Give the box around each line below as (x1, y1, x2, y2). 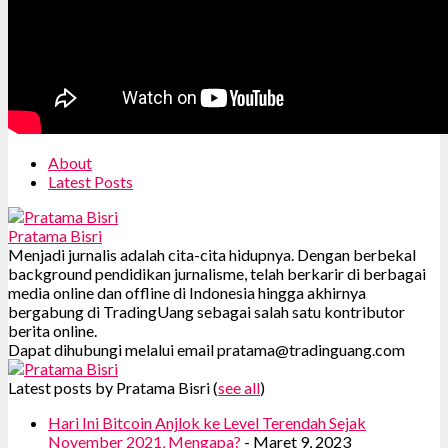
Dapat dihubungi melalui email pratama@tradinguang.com (8, 339, 405, 359)
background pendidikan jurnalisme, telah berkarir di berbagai (8, 263, 426, 283)
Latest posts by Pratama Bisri (8, 377, 213, 397)
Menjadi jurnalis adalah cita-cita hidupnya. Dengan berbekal (8, 244, 416, 264)
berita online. (8, 320, 97, 340)
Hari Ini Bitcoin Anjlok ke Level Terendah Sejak (48, 412, 366, 432)
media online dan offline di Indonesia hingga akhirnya (8, 282, 366, 302)
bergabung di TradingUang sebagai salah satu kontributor (8, 301, 405, 321)
